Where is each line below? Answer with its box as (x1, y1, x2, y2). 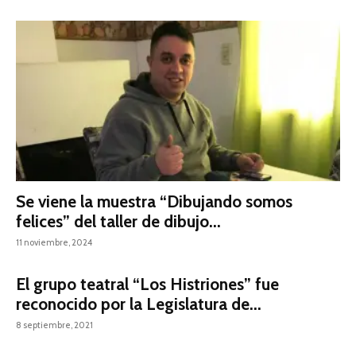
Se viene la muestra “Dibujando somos (16, 191, 292, 211)
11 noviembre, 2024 (16, 236, 92, 248)
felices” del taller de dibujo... (16, 211, 221, 231)
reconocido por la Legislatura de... (16, 293, 261, 314)
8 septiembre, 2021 (16, 319, 93, 331)
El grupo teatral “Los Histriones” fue (16, 273, 279, 294)
